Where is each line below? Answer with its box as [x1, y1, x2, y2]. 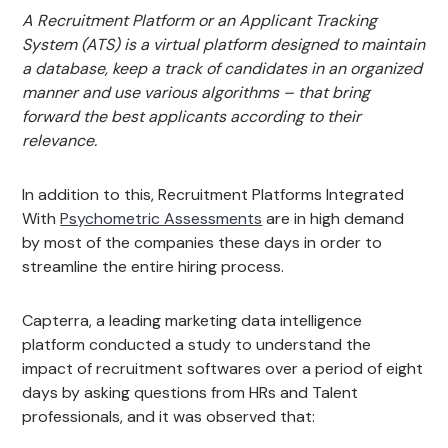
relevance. [22, 129, 98, 151]
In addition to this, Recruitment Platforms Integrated [22, 183, 405, 205]
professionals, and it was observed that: [22, 405, 316, 427]
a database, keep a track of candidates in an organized [22, 57, 423, 79]
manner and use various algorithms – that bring [22, 81, 371, 103]
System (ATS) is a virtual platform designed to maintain [22, 33, 426, 55]
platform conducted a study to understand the [22, 333, 372, 355]
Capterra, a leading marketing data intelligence [22, 309, 363, 331]
